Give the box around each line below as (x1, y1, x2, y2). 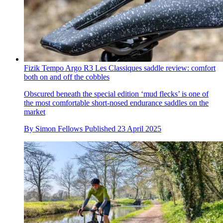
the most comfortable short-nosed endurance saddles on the (24, 98, 209, 107)
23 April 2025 (117, 124, 161, 133)
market (24, 107, 45, 116)
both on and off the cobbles (24, 72, 110, 81)
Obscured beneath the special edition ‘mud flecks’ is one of (24, 89, 209, 98)
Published (85, 124, 117, 133)
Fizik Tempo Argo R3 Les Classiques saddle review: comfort (24, 63, 216, 72)
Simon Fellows (35, 124, 83, 133)
